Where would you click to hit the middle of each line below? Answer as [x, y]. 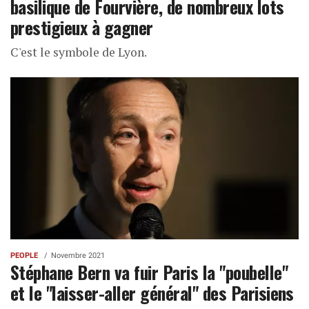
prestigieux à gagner [82, 27]
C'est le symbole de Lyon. [79, 52]
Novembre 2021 [78, 255]
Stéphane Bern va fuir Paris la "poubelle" [149, 271]
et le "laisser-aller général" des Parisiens [152, 292]
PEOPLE [24, 255]
